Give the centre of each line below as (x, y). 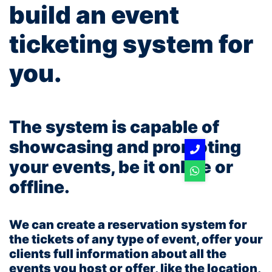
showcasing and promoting (125, 147)
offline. (39, 187)
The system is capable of (114, 127)
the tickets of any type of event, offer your (136, 239)
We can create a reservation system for (128, 224)
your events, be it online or (121, 167)
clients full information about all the (118, 253)
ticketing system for (131, 44)
